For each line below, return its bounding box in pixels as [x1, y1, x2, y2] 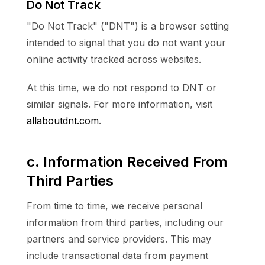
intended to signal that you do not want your [27, 36, 226, 49]
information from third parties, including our [27, 216, 224, 228]
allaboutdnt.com [27, 114, 99, 127]
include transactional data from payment [27, 249, 208, 261]
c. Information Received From [27, 153, 228, 170]
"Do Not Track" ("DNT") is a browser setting [27, 20, 229, 32]
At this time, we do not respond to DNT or [27, 81, 216, 93]
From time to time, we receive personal [27, 199, 202, 212]
